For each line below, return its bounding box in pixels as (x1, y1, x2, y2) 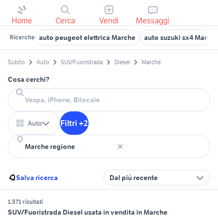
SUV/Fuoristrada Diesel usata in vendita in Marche (8, 208, 167, 217)
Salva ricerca (16, 173, 58, 182)
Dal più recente (109, 173, 158, 182)
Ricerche (10, 34, 35, 41)
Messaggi (136, 16, 170, 25)
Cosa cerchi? (8, 75, 50, 84)
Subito (8, 58, 25, 66)
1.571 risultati (8, 198, 43, 206)
